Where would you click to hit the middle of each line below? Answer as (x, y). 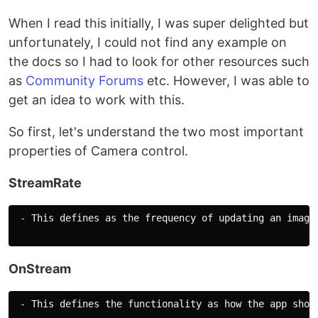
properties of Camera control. (98, 151)
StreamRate (45, 183)
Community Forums (84, 81)
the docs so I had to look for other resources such (159, 62)
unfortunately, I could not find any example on (148, 43)
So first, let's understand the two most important (156, 132)
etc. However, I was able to (226, 81)
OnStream (40, 269)
